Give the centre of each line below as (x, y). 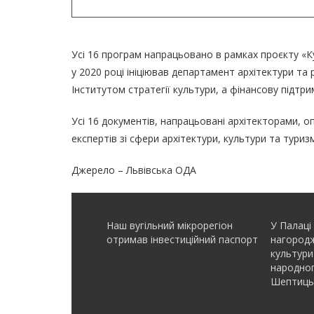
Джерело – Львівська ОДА (134, 170)
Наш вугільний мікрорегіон (170, 225)
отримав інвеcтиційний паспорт (182, 239)
